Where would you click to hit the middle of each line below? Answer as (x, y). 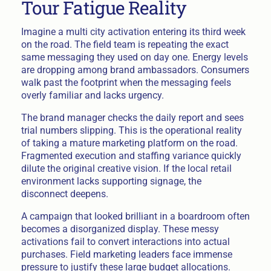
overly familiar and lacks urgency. (92, 96)
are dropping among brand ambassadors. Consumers (135, 70)
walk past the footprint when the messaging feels (126, 83)
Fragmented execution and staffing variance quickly (131, 156)
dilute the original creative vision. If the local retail (126, 169)
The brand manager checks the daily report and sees (132, 118)
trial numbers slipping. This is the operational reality (131, 131)
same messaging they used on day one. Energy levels (134, 57)
